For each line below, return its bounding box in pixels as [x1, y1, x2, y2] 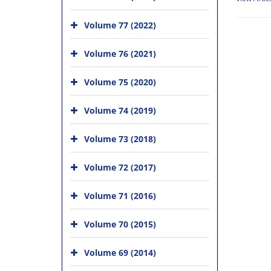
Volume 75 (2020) [84, 76, 156, 88]
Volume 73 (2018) [84, 133, 156, 145]
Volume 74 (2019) [84, 105, 156, 116]
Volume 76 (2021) [84, 48, 156, 59]
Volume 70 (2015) [84, 218, 156, 230]
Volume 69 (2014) [84, 247, 156, 258]
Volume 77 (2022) [84, 19, 156, 31]
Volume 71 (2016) [84, 190, 156, 201]
